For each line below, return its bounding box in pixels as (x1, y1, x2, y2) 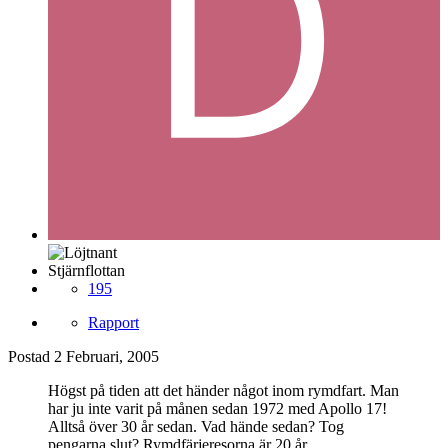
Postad (8, 348, 54, 366)
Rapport (88, 314, 139, 332)
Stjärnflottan (48, 262, 125, 280)
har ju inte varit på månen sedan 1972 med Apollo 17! (48, 400, 387, 418)
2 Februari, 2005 (54, 348, 159, 366)
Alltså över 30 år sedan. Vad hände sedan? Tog (48, 418, 344, 436)
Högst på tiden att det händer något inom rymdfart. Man (48, 382, 399, 400)
